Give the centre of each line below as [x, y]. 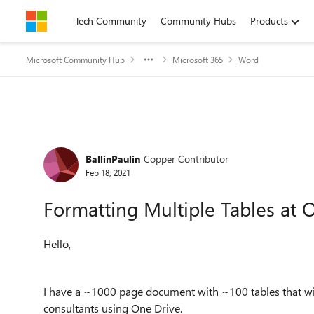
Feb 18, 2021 [108, 172]
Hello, [57, 244]
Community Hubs [198, 21]
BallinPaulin [113, 158]
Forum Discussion [112, 143]
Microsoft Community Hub [75, 60]
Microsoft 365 [198, 60]
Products [269, 21]
